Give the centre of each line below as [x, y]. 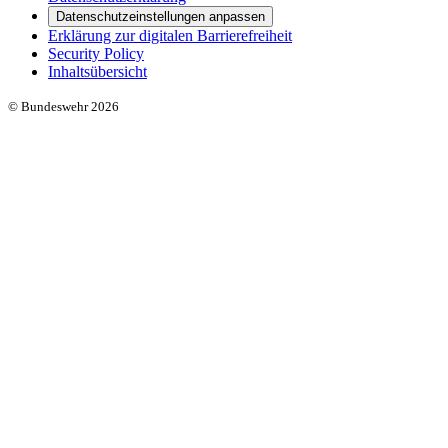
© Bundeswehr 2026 [63, 106]
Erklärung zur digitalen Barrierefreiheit [170, 35]
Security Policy [96, 53]
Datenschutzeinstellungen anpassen [160, 16]
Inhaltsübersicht [97, 71]
